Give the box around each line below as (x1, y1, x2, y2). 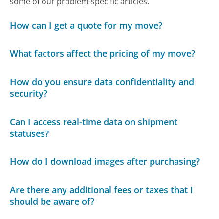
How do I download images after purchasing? (10, 155, 200, 168)
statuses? (10, 127, 49, 139)
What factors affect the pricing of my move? (10, 47, 196, 60)
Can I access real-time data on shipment (10, 115, 178, 128)
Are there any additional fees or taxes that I (10, 183, 194, 196)
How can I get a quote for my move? (10, 19, 163, 31)
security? (10, 87, 48, 99)
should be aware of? (10, 195, 95, 207)
